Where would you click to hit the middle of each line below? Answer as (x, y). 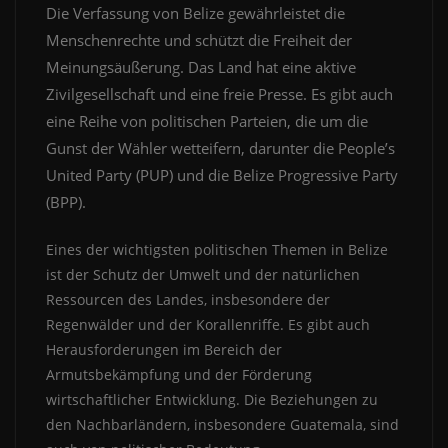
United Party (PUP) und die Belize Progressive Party (222, 175)
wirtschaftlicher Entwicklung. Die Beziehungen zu (212, 400)
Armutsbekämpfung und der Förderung (179, 375)
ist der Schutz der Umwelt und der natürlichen (203, 275)
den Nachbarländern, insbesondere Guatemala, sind (222, 425)
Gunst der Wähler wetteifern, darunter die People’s (220, 148)
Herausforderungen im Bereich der (164, 350)
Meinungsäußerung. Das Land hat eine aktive (201, 67)
